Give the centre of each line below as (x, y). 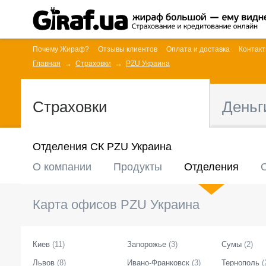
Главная (47, 64)
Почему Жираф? (61, 49)
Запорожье (147, 244)
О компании (62, 167)
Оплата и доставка (198, 49)
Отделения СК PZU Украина (102, 147)
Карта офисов (75, 205)
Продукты (138, 167)
